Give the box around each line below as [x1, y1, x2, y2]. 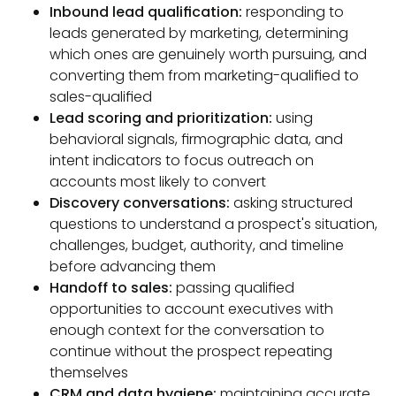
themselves [49, 362, 128, 384]
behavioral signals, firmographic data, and [49, 129, 343, 150]
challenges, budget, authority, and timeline [49, 235, 344, 256]
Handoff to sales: [49, 278, 172, 299]
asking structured [230, 193, 353, 214]
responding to [242, 2, 344, 23]
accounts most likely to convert [49, 171, 266, 193]
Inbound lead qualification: [49, 2, 242, 23]
